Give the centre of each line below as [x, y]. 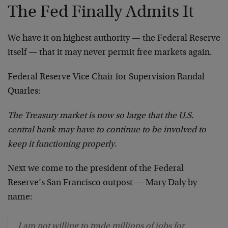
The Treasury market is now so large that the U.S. [101, 116]
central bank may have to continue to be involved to [107, 130]
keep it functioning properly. [62, 144]
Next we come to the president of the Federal [96, 169]
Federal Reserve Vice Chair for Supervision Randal [106, 77]
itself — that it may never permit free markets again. [110, 53]
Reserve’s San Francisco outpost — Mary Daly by [102, 183]
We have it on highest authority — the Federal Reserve [114, 38]
